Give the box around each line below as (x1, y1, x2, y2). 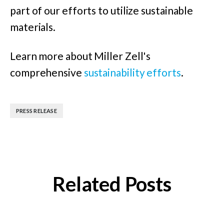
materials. (10, 20, 58, 33)
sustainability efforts (83, 65, 181, 78)
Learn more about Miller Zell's (10, 49, 151, 62)
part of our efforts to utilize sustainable (10, 3, 193, 16)
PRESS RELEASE (16, 107, 57, 114)
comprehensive (10, 65, 84, 78)
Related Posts (52, 171, 171, 196)
